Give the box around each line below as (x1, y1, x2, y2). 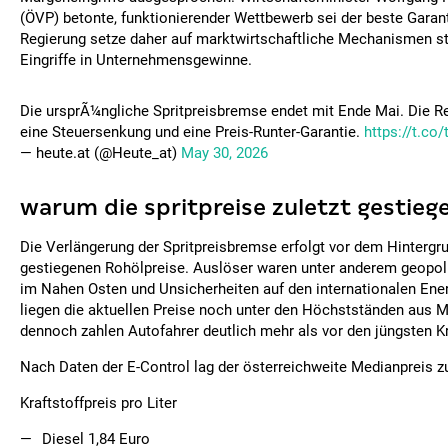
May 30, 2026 (181, 144, 268, 162)
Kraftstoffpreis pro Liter (20, 394, 177, 412)
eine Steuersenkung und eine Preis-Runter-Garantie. (20, 123, 364, 141)
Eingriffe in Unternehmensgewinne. (20, 51, 252, 69)
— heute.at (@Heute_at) (20, 144, 181, 162)
